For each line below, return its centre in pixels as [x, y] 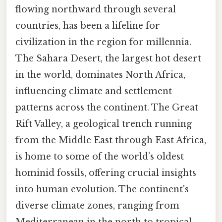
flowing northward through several [96, 9]
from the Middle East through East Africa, [111, 140]
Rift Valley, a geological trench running [104, 124]
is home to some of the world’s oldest [100, 156]
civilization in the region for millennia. [103, 42]
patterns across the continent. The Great [107, 107]
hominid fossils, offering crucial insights [106, 173]
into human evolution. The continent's [102, 189]
